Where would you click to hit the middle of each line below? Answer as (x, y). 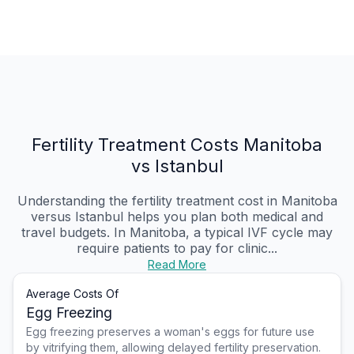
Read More (177, 265)
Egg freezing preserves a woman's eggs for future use (170, 332)
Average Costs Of (72, 294)
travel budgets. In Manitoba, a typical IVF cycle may (177, 233)
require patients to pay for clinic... (177, 249)
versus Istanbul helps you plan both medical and (177, 217)
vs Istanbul (177, 166)
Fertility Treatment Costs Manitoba (177, 145)
